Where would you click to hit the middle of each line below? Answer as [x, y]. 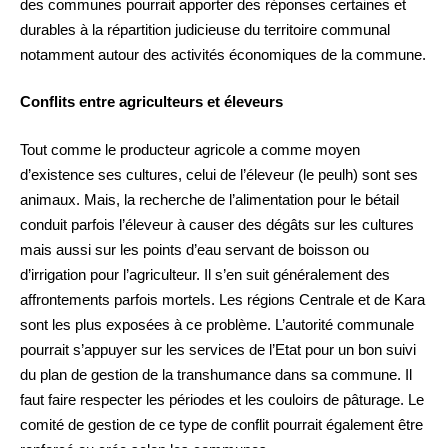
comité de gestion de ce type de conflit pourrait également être [221, 424]
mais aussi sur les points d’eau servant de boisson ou [194, 249]
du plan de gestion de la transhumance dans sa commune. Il [216, 374]
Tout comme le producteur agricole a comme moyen [190, 149]
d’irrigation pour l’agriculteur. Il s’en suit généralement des [205, 274]
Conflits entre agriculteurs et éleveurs [151, 102]
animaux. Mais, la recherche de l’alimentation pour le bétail [209, 199]
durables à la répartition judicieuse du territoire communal [205, 29]
